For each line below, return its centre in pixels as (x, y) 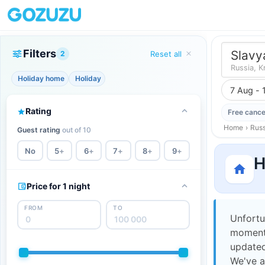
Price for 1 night (58, 186)
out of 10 (77, 130)
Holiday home (41, 78)
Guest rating (40, 130)
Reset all (166, 54)
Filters (40, 54)
